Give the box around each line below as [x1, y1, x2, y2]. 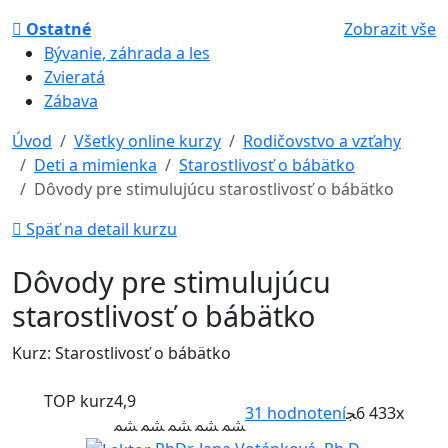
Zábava [44, 89, 98, 112]
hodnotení [263, 401, 346, 424]
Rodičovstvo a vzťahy [243, 129, 401, 152]
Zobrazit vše [344, 17, 436, 40]
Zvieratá [44, 65, 105, 88]
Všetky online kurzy [74, 129, 221, 152]
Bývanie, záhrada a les [44, 41, 210, 64]
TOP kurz [44, 389, 114, 412]
